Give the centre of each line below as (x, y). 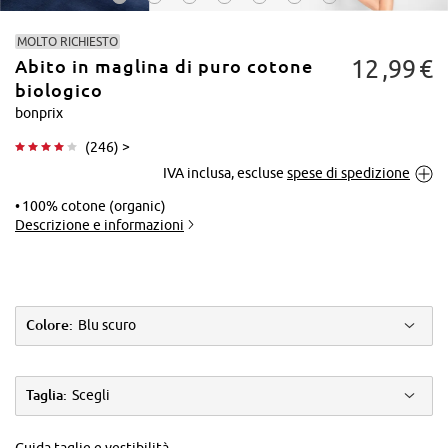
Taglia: (46, 395)
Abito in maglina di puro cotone (164, 66)
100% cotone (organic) (94, 205)
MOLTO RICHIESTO (67, 41)
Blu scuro (107, 325)
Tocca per (373, 160)
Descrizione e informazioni (99, 224)
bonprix (39, 112)
